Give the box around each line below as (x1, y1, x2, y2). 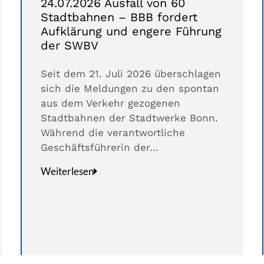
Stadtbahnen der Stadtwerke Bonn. (40, 112, 218, 124)
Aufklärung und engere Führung (40, 24, 222, 39)
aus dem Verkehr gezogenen (40, 97, 180, 110)
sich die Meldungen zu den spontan (40, 82, 219, 95)
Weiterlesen (40, 165, 94, 178)
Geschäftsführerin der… (40, 141, 159, 154)
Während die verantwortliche (40, 127, 185, 139)
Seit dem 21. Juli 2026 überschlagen (40, 68, 221, 80)
